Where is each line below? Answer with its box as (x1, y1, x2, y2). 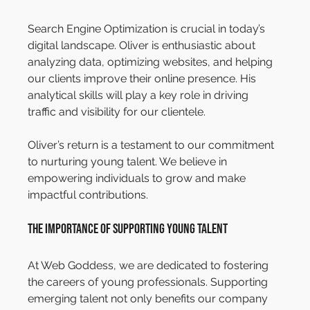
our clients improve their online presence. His (28, 72, 259, 86)
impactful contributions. (28, 188, 149, 202)
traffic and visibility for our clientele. (28, 105, 206, 119)
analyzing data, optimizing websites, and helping (28, 55, 276, 69)
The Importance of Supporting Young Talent (28, 221, 228, 238)
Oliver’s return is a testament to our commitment (28, 138, 277, 152)
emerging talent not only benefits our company (28, 292, 271, 306)
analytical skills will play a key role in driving (28, 89, 252, 102)
